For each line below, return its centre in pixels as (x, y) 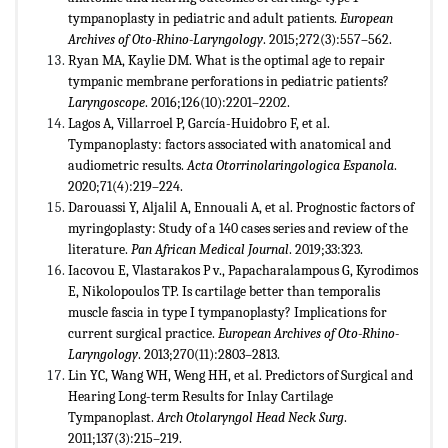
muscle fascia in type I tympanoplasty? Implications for (227, 312)
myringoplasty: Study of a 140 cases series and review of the (238, 228)
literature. (99, 249)
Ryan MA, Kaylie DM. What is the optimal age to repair (226, 60)
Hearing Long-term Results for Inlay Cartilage (200, 396)
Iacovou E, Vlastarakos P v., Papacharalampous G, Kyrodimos (243, 270)
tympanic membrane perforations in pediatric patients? (228, 81)
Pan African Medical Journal (210, 249)
